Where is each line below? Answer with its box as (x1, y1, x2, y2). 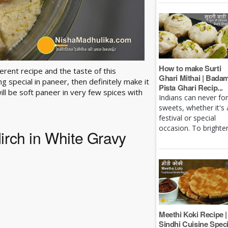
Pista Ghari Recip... (159, 82, 223, 94)
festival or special (159, 113, 216, 123)
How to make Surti (159, 63, 221, 74)
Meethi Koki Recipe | (159, 209, 227, 220)
